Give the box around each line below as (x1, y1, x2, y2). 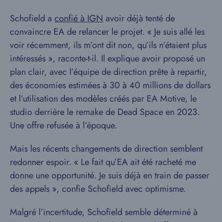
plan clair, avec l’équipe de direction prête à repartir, (10, 65, 207, 78)
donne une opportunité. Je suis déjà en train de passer (10, 168, 209, 182)
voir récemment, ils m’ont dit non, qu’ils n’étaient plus (10, 38, 207, 52)
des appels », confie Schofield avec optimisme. (10, 182, 186, 195)
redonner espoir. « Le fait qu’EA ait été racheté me (10, 155, 196, 168)
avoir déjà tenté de (103, 11, 175, 25)
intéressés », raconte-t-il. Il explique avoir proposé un (10, 52, 205, 65)
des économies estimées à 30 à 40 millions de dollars (10, 78, 211, 92)
